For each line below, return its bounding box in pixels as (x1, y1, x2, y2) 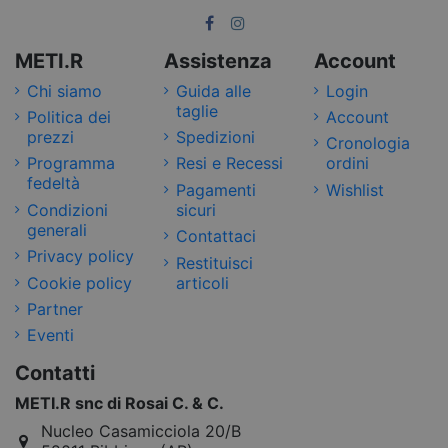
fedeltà (27, 173, 80, 194)
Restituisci (176, 252, 254, 273)
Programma (27, 153, 115, 174)
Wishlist (325, 179, 384, 200)
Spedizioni (176, 127, 256, 148)
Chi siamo (27, 80, 102, 101)
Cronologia (325, 133, 410, 154)
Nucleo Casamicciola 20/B (40, 421, 241, 442)
